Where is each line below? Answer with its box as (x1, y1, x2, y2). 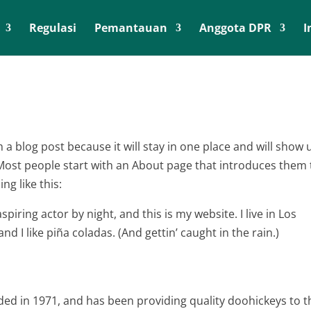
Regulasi (29, 20, 76, 35)
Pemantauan (94, 20, 167, 35)
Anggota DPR (199, 20, 271, 35)
